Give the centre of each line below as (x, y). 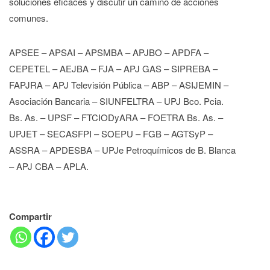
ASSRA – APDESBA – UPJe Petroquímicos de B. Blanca (122, 150)
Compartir (30, 216)
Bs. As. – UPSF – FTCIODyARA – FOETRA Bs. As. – (116, 118)
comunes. (29, 18)
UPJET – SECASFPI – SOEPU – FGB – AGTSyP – (111, 134)
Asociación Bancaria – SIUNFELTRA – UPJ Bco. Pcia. (116, 101)
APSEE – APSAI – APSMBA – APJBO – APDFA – (109, 52)
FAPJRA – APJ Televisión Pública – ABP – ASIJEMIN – (119, 85)
